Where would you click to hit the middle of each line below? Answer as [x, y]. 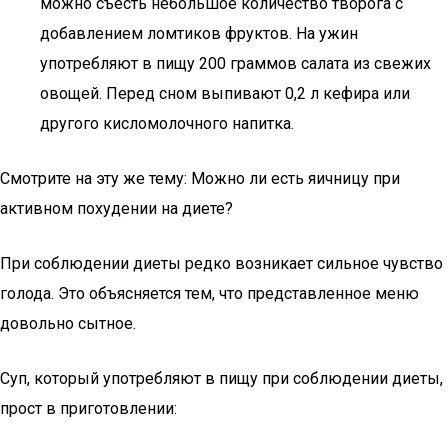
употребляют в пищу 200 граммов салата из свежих [235, 63]
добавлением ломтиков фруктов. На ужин [199, 33]
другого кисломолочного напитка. [167, 123]
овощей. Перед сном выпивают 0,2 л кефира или [225, 93]
